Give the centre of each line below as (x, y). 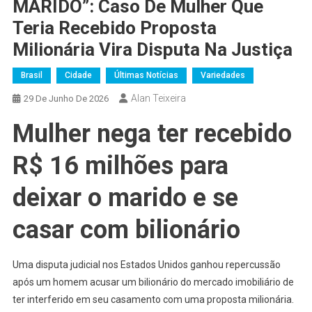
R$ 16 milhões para (120, 165)
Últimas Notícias (146, 75)
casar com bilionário (126, 229)
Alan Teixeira (158, 98)
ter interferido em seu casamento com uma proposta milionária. (153, 299)
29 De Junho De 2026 (66, 98)
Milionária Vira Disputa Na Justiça (152, 49)
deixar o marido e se (125, 197)
